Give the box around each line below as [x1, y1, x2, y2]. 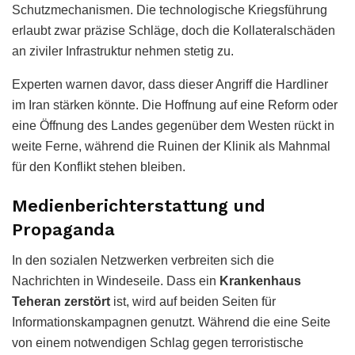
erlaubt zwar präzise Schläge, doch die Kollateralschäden [12, 23, 335, 37]
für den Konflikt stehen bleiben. [12, 159, 185, 174]
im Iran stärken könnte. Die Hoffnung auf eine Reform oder [12, 97, 338, 112]
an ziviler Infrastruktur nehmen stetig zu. [12, 44, 234, 58]
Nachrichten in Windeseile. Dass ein [12, 273, 219, 288]
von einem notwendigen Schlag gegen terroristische [12, 335, 303, 349]
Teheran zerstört [12, 294, 110, 308]
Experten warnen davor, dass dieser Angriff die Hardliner [12, 77, 328, 91]
